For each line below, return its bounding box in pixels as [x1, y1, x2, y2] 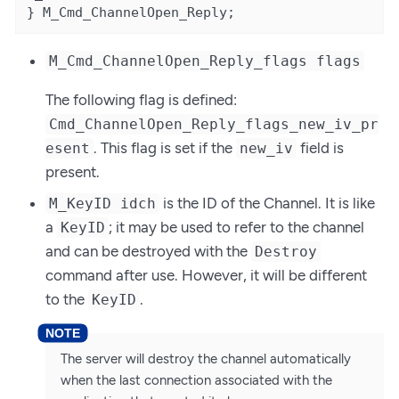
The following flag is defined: [45, 90, 237, 109]
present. [45, 162, 100, 181]
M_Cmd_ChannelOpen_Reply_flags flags [49, 52, 362, 69]
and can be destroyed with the [45, 242, 251, 261]
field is [297, 138, 345, 157]
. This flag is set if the [94, 138, 237, 157]
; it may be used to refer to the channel [109, 218, 365, 237]
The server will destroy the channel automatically [61, 351, 351, 368]
